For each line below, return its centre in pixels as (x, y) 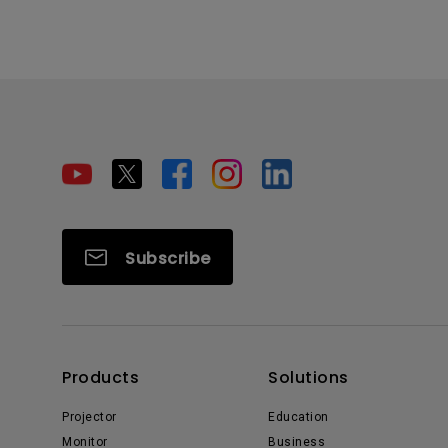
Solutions (308, 377)
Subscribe (168, 258)
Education (298, 417)
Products (100, 377)
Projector (89, 417)
